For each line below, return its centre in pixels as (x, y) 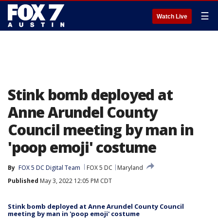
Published (23, 181)
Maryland (130, 168)
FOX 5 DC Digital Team (49, 168)
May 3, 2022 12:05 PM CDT (75, 181)
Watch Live (172, 17)
